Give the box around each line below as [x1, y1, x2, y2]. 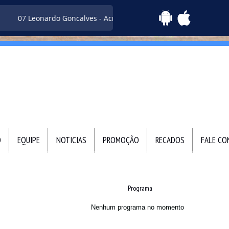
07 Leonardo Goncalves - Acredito [5, 13, 120, 23]
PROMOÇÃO [103, 134, 139, 146]
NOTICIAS [56, 134, 86, 146]
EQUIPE [17, 134, 40, 146]
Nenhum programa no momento [91, 203, 184, 211]
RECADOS [155, 134, 185, 146]
